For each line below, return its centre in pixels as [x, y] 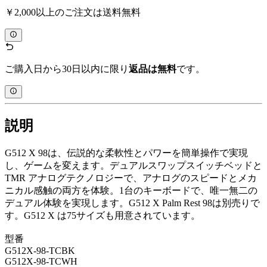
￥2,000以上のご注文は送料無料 [73, 12]
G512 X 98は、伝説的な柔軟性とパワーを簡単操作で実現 [126, 153]
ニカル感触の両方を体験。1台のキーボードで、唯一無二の [131, 191]
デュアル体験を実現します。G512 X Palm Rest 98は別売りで [132, 203]
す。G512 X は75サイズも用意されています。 [103, 216]
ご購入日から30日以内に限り [67, 69]
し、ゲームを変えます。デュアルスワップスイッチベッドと [133, 166]
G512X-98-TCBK [40, 251]
